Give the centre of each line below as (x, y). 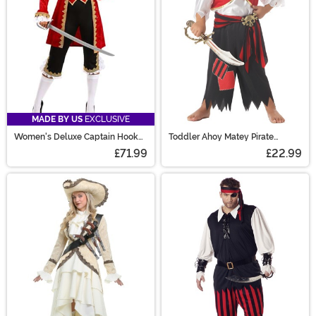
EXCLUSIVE (106, 119)
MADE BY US (57, 119)
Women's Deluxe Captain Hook (76, 136)
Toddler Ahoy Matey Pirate (221, 136)
